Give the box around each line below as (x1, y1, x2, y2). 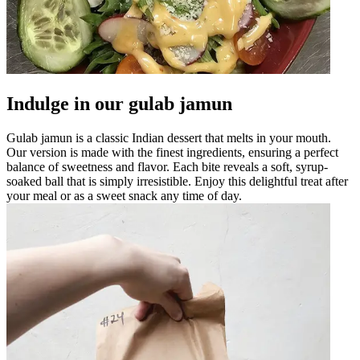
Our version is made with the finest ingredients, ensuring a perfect (6, 145, 338, 159)
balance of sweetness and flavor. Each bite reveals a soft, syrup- (6, 159, 328, 174)
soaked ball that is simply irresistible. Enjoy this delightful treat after (6, 174, 348, 188)
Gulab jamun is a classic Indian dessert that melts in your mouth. (6, 130, 331, 145)
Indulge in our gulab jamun (6, 92, 232, 114)
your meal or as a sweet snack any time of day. (6, 188, 242, 202)
